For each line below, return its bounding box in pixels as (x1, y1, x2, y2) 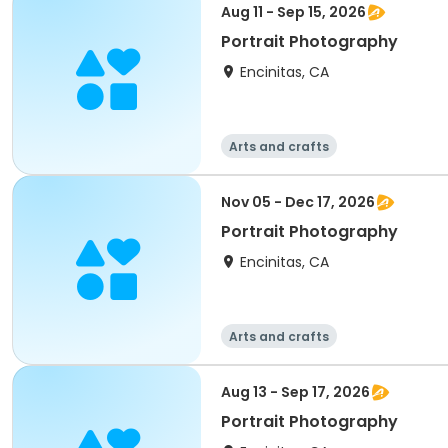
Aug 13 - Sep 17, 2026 (221, 382, 370, 402)
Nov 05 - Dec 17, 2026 (221, 192, 375, 212)
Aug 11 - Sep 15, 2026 (221, 2, 366, 22)
